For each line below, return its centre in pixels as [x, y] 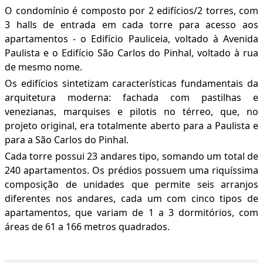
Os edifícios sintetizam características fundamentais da [131, 84]
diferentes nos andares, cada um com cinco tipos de [131, 199]
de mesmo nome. [43, 67]
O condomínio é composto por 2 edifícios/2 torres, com [131, 11]
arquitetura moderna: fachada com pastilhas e [131, 98]
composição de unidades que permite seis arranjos [131, 185]
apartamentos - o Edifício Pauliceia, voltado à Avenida [131, 39]
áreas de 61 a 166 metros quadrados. [87, 227]
